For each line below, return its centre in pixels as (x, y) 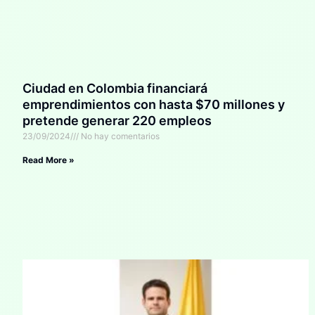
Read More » (49, 160)
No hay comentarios (119, 136)
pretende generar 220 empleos (117, 121)
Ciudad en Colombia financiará (115, 89)
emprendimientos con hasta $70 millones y (154, 105)
